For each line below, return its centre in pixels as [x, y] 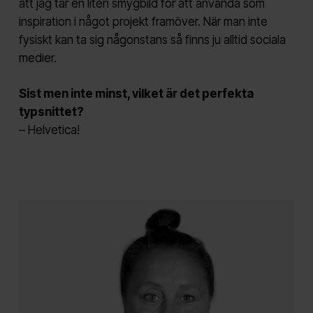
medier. [37, 58]
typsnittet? [51, 112]
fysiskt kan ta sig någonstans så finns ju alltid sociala [152, 39]
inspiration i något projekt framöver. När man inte [143, 21]
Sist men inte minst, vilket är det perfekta [136, 94]
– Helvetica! [49, 130]
